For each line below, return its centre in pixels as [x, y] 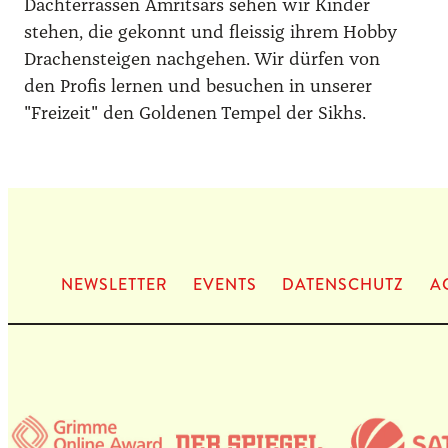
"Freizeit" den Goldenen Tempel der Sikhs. [195, 114]
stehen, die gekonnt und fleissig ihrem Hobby [210, 33]
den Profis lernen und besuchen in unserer [198, 87]
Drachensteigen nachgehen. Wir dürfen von [202, 60]
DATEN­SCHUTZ [343, 284]
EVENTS [224, 284]
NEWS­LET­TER [113, 284]
